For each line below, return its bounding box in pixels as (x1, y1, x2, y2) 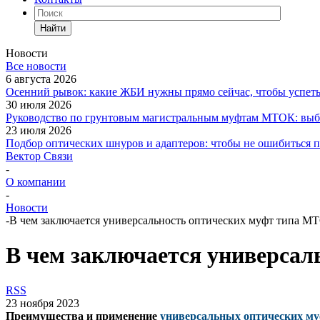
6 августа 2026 (6, 73, 76, 85)
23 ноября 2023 (6, 296, 79, 309)
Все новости (6, 60, 66, 72)
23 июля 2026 (6, 124, 71, 136)
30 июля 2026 (6, 99, 71, 111)
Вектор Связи (6, 150, 73, 162)
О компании (6, 176, 66, 188)
